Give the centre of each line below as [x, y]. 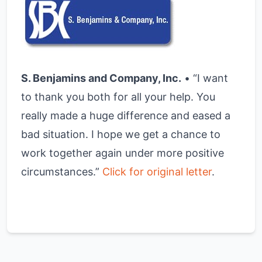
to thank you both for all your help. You [118, 97]
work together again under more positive [123, 153]
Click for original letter [157, 172]
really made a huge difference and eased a [126, 116]
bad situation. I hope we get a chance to [121, 134]
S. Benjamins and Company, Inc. [101, 78]
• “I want [205, 78]
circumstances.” [62, 172]
